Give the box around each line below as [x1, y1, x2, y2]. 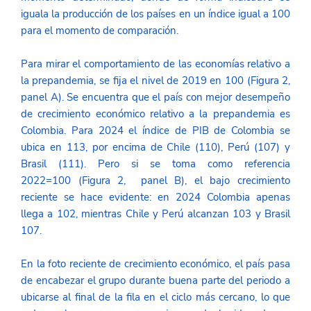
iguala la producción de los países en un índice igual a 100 [20, 7, 291, 22]
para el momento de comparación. [20, 24, 181, 38]
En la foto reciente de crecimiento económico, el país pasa [20, 257, 291, 271]
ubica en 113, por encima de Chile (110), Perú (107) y [20, 140, 291, 155]
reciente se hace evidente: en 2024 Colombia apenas [20, 190, 291, 205]
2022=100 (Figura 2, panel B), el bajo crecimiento [20, 174, 291, 188]
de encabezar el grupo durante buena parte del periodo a [20, 274, 291, 288]
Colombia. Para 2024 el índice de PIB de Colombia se [20, 124, 291, 138]
